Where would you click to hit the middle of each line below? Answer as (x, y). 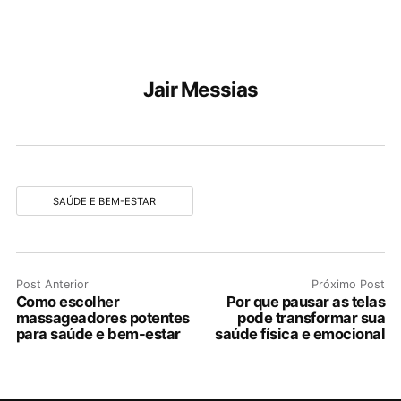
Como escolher (68, 302)
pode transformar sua (311, 318)
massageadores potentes (102, 318)
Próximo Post (349, 285)
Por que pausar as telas (306, 302)
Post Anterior (52, 285)
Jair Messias (200, 90)
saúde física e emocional (300, 334)
